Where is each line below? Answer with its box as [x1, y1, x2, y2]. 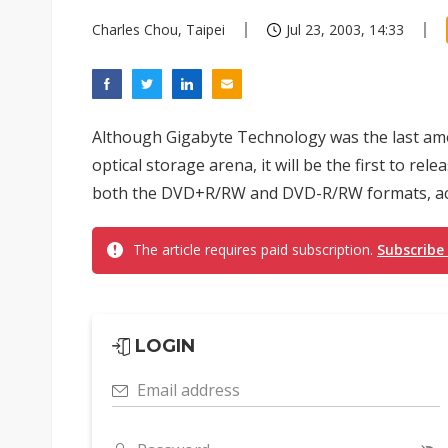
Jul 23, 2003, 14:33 [286, 20, 404, 39]
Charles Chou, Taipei [92, 20, 225, 39]
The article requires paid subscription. [133, 240, 377, 259]
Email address [137, 379, 240, 401]
